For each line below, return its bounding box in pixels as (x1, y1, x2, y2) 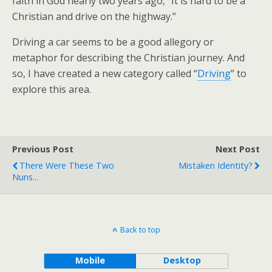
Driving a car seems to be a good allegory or (12, 35, 214, 49)
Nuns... (12, 171, 38, 183)
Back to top (120, 224, 160, 235)
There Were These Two (19, 160, 114, 171)
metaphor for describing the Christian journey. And (12, 51, 245, 64)
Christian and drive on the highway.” (12, 10, 176, 23)
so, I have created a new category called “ (12, 67, 197, 80)
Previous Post (12, 143, 73, 155)
